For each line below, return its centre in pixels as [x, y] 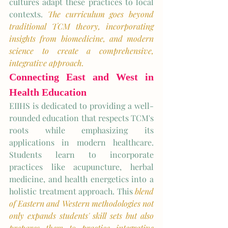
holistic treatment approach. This [72, 191]
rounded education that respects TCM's [81, 118]
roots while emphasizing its [81, 130]
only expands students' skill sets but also [81, 216]
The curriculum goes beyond [101, 14]
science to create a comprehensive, [81, 51]
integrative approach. [47, 63]
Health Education [48, 92]
